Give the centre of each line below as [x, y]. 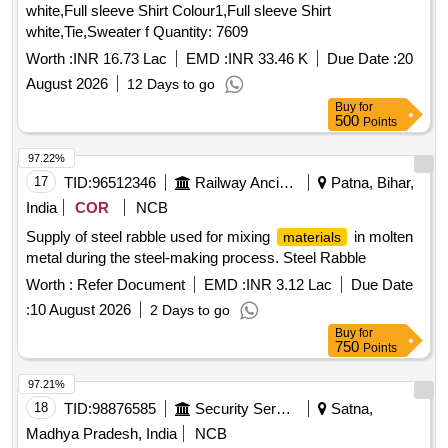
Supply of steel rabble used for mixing [150, 237]
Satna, [350, 409]
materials [312, 237]
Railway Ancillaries [286, 183]
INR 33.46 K [268, 59]
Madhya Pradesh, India [101, 434]
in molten [381, 237]
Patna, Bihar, [370, 183]
